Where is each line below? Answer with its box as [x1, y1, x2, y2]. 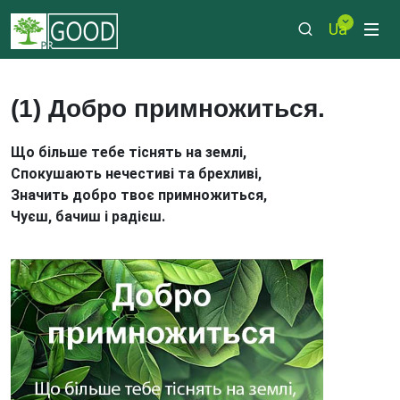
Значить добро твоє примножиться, [11, 187, 267, 204]
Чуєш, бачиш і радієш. [11, 208, 165, 225]
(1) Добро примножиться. [11, 95, 325, 122]
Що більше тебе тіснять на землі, [11, 144, 246, 161]
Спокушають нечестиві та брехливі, [11, 165, 262, 182]
